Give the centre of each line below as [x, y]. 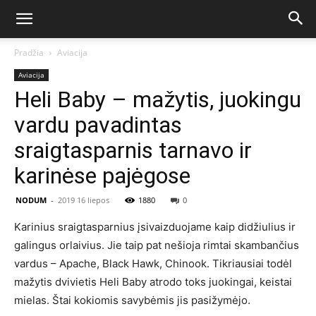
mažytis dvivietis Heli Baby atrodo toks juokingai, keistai [153, 282]
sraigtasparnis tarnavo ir [133, 150]
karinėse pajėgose [102, 176]
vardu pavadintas [98, 125]
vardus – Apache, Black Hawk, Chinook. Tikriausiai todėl [153, 263]
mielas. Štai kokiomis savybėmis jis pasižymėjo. [132, 300]
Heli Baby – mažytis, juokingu [158, 99]
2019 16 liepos [84, 200]
